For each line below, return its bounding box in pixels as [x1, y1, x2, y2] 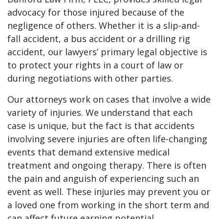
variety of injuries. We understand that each [7, 107, 193, 118]
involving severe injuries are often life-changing [7, 133, 207, 145]
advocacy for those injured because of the [7, 6, 184, 18]
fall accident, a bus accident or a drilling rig [7, 33, 190, 44]
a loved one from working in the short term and [7, 199, 209, 211]
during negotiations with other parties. [7, 72, 173, 84]
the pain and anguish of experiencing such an [7, 173, 199, 184]
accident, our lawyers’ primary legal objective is [7, 46, 207, 58]
